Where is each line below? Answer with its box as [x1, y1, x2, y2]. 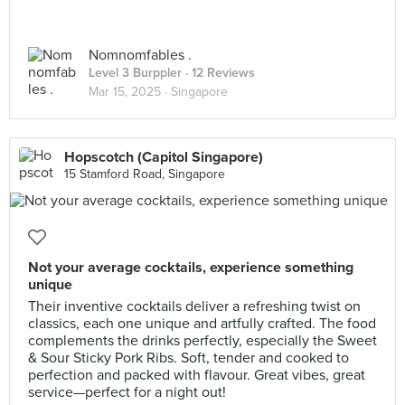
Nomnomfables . [89, 46, 192, 64]
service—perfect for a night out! [28, 383, 226, 401]
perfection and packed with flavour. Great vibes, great [28, 366, 365, 384]
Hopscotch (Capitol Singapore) [64, 148, 263, 166]
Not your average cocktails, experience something [28, 259, 353, 277]
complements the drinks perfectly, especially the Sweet [28, 332, 377, 350]
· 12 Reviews [182, 65, 255, 80]
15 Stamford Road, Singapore [64, 166, 225, 182]
